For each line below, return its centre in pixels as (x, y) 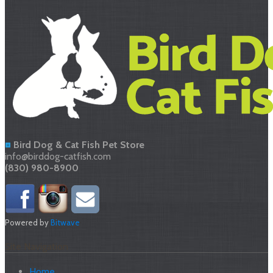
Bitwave (65, 223)
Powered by (28, 223)
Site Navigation (37, 247)
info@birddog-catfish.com (58, 157)
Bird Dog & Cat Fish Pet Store (78, 145)
